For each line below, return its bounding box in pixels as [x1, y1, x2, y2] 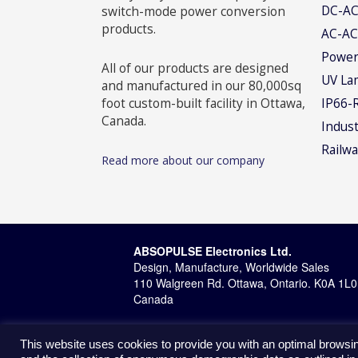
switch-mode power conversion [101, 3, 285, 20]
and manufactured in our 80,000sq [101, 78, 301, 94]
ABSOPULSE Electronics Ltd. [133, 243, 292, 260]
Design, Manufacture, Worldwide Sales [133, 259, 329, 276]
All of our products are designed [101, 60, 288, 77]
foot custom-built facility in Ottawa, [101, 95, 305, 112]
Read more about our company [101, 153, 265, 168]
